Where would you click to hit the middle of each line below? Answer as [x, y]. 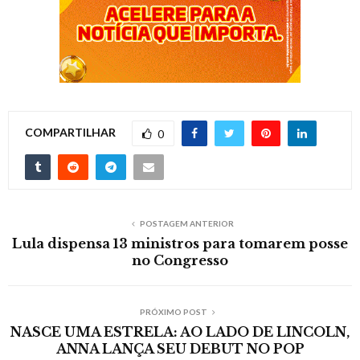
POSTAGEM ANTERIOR [186, 223]
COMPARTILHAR [70, 132]
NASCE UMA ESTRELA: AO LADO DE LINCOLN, [180, 331]
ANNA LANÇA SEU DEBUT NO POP [180, 348]
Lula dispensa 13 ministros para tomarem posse [180, 243]
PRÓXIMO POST [174, 311]
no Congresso [180, 260]
